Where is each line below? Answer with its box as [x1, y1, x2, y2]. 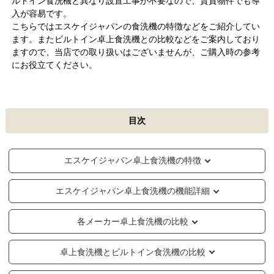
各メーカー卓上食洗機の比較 [77, 216, 188, 226]
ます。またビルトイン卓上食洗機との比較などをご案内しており [11, 34, 260, 44]
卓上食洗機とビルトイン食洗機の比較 [60, 246, 206, 257]
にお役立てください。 [11, 59, 97, 70]
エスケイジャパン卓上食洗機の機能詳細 [56, 186, 210, 196]
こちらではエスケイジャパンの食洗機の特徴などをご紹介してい [11, 21, 260, 31]
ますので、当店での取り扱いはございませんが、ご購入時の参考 [11, 46, 260, 57]
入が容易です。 [11, 8, 72, 18]
